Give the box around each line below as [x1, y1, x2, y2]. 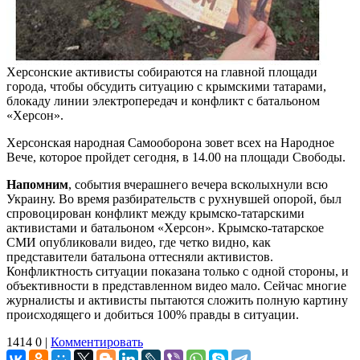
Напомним [6, 177, 68, 191]
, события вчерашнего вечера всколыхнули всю [68, 177, 328, 191]
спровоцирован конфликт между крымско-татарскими [6, 206, 305, 220]
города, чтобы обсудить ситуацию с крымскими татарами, [6, 79, 326, 93]
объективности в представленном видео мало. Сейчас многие [6, 278, 346, 292]
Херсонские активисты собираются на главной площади [6, 64, 317, 79]
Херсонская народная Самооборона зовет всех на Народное [6, 135, 334, 149]
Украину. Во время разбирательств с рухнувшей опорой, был [6, 191, 342, 206]
